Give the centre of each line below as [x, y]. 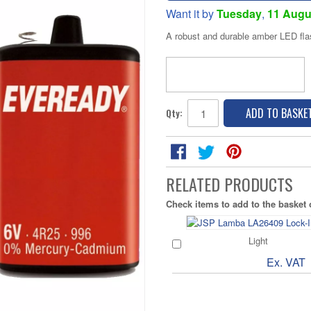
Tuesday [239, 14]
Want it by [191, 14]
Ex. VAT [286, 262]
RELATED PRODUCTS [229, 184]
